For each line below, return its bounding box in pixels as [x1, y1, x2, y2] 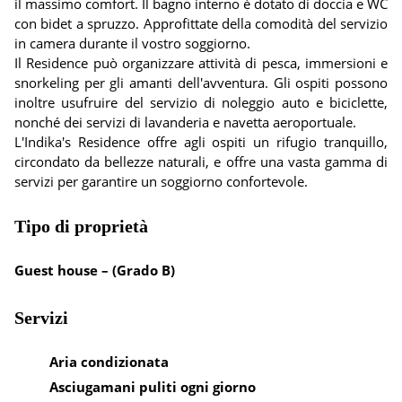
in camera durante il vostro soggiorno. [14, 34, 250, 52]
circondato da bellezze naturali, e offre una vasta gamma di [14, 153, 388, 170]
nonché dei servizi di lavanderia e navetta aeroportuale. [14, 113, 356, 131]
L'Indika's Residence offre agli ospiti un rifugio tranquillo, [14, 133, 388, 151]
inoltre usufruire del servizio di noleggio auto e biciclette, [14, 93, 388, 111]
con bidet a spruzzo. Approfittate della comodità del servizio [14, 14, 388, 32]
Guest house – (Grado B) [14, 261, 175, 279]
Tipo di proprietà [14, 216, 148, 236]
